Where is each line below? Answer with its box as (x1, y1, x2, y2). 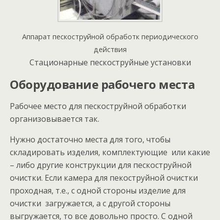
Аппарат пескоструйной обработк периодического (22, 32, 198, 41)
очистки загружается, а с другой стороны (10, 198, 170, 209)
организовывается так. (10, 113, 99, 124)
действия (93, 45, 127, 54)
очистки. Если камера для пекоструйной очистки (10, 172, 200, 183)
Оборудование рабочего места (10, 76, 195, 92)
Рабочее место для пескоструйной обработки (10, 101, 186, 111)
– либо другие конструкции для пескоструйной (10, 160, 192, 170)
